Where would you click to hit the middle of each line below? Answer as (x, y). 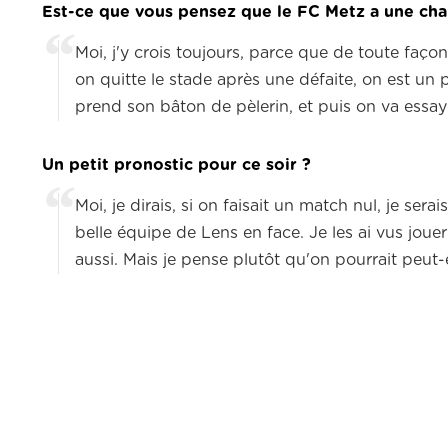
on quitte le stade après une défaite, (218, 80)
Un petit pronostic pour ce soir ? (176, 165)
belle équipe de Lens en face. (189, 233)
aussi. (96, 260)
